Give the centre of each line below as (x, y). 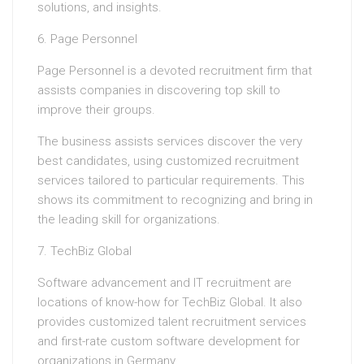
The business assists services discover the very (170, 142)
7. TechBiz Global (84, 251)
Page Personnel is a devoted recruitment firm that (175, 71)
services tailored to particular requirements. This (171, 181)
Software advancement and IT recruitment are (165, 283)
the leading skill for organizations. (129, 220)
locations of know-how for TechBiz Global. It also (170, 303)
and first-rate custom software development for (169, 342)
